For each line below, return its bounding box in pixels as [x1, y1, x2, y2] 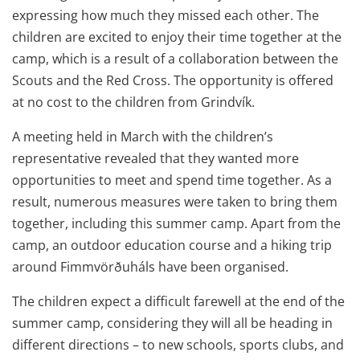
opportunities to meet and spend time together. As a [12, 171, 332, 189]
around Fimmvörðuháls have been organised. [12, 258, 288, 276]
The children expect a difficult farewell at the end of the [12, 292, 345, 310]
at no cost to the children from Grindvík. [12, 93, 255, 111]
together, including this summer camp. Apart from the [12, 215, 341, 232]
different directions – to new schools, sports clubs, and [12, 336, 344, 354]
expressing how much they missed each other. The [12, 6, 319, 24]
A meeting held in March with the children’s [12, 128, 273, 145]
